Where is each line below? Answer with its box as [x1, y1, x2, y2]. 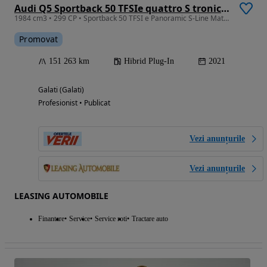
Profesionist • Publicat [38, 97, 110, 108]
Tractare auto [132, 214, 168, 223]
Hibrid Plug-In [124, 56, 174, 66]
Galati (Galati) [38, 84, 84, 95]
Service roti [95, 214, 127, 223]
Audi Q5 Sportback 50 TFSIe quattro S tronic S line [221, 1, 229, 15]
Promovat [19, 33, 58, 45]
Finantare [38, 214, 64, 223]
